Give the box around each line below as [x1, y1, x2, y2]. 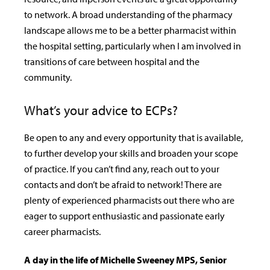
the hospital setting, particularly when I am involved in [24, 40, 241, 52]
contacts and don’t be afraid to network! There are [24, 178, 222, 191]
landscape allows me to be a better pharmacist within [24, 24, 236, 37]
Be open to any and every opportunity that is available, [24, 131, 243, 144]
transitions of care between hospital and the [24, 55, 199, 68]
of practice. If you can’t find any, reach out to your [24, 163, 219, 175]
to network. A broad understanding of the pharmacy [24, 8, 233, 21]
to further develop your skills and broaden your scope [24, 147, 238, 160]
